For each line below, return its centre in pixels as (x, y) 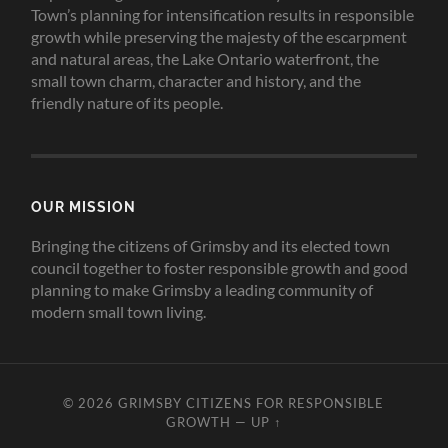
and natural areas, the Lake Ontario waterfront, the (205, 59)
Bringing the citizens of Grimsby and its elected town (211, 246)
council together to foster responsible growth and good (220, 268)
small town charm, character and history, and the (196, 81)
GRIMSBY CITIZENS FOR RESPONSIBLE (251, 403)
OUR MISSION (84, 207)
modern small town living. (119, 312)
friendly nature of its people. (127, 103)
